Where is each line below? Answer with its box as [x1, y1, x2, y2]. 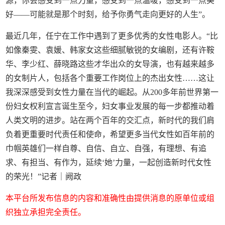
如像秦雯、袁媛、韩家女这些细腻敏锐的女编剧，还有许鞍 [6, 45, 215, 54]
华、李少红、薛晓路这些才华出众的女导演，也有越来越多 [6, 59, 215, 68]
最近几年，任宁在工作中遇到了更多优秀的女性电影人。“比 [6, 31, 218, 40]
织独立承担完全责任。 [6, 207, 86, 216]
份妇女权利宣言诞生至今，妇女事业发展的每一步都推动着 [6, 101, 215, 110]
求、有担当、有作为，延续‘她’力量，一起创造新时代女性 [6, 158, 212, 167]
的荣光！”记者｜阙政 [6, 172, 82, 181]
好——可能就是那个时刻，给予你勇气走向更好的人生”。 [6, 10, 210, 19]
